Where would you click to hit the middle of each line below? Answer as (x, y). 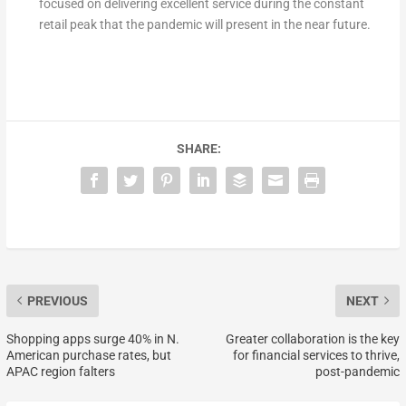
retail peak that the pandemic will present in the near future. (204, 24)
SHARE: (198, 148)
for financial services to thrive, (317, 355)
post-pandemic (358, 371)
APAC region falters (60, 371)
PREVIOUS (57, 300)
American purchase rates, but (88, 355)
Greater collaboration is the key (313, 338)
